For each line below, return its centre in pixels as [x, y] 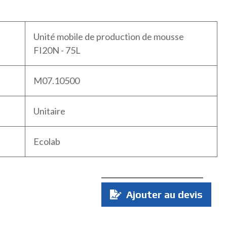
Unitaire [49, 111]
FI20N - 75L [57, 50]
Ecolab [47, 142]
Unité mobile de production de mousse [108, 37]
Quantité [120, 184]
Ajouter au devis [163, 195]
